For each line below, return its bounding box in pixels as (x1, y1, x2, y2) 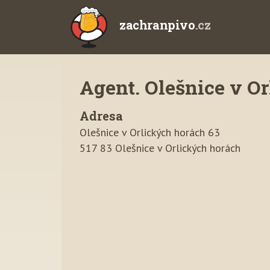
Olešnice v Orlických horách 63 (80, 125, 220, 139)
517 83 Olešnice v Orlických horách (80, 141, 240, 155)
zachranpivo (119, 17, 195, 33)
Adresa (80, 108, 123, 124)
